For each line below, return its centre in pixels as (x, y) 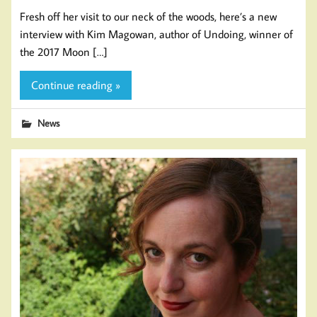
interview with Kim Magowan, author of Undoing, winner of (156, 34)
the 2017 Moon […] (64, 52)
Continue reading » (76, 85)
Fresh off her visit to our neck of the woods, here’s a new (148, 17)
